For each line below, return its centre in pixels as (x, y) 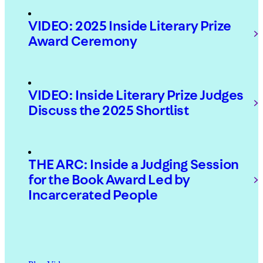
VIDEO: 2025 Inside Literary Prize (130, 27)
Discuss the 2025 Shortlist (109, 111)
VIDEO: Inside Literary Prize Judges (136, 96)
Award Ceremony (83, 42)
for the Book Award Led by (109, 181)
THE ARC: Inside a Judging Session (134, 165)
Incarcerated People (93, 196)
